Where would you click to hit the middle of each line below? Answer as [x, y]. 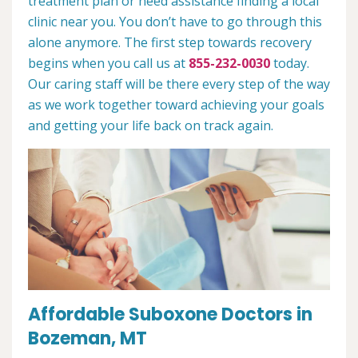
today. [290, 64]
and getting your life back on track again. [151, 126]
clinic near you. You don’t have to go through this [175, 22]
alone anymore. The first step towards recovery [170, 43]
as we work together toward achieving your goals [176, 105]
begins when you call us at [108, 64]
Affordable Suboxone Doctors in [170, 314]
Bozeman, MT [88, 338]
